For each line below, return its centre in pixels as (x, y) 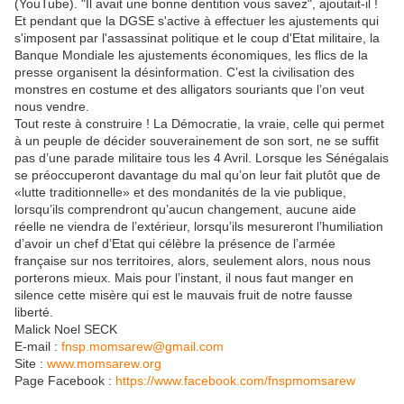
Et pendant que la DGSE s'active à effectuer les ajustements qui (197, 21)
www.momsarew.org (104, 364)
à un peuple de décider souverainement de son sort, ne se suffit (197, 141)
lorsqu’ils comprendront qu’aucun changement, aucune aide (185, 210)
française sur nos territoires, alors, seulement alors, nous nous (193, 261)
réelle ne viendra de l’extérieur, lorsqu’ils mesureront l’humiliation (199, 227)
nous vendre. (52, 107)
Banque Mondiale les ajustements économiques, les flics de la (191, 55)
